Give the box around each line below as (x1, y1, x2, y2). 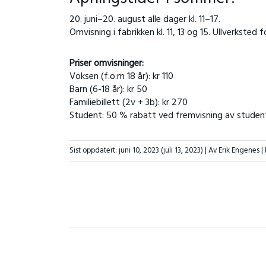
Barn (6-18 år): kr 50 (69, 81, 147, 97)
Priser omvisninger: (69, 55, 144, 71)
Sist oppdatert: (69, 144, 119, 157)
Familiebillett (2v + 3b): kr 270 (69, 94, 188, 110)
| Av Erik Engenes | (204, 144, 265, 157)
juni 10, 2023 (118, 144, 159, 157)
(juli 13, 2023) (159, 144, 205, 157)
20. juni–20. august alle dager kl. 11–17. (69, 11, 220, 27)
